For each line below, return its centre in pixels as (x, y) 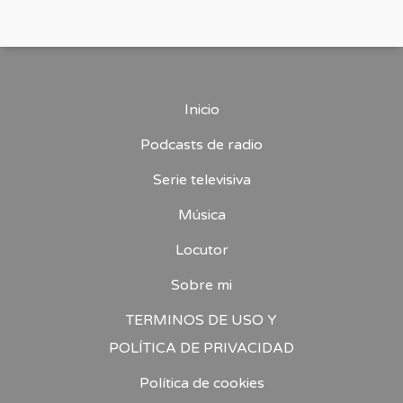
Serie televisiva (201, 179)
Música (201, 215)
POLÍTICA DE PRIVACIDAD (201, 348)
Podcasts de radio (201, 144)
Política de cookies (201, 383)
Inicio (201, 109)
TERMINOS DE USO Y (201, 320)
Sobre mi (201, 285)
